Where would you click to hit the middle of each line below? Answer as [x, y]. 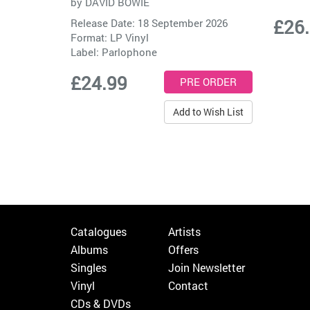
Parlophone [129, 52]
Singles [89, 268]
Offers [184, 250]
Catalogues [99, 232]
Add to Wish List [208, 111]
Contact [189, 286]
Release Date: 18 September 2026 [149, 22]
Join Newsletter [207, 268]
